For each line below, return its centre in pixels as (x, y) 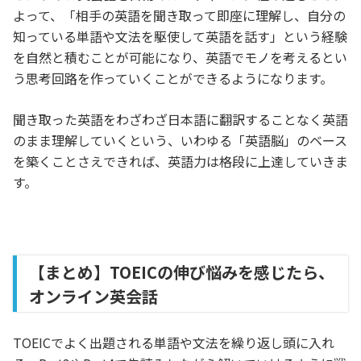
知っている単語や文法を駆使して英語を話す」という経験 (180, 36)
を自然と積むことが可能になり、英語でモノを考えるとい (180, 57)
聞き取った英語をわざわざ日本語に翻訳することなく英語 (180, 119)
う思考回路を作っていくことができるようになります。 (173, 78)
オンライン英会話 (93, 296)
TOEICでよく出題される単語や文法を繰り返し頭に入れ (174, 342)
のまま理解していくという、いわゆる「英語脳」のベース (180, 140)
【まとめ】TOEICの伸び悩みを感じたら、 (182, 272)
